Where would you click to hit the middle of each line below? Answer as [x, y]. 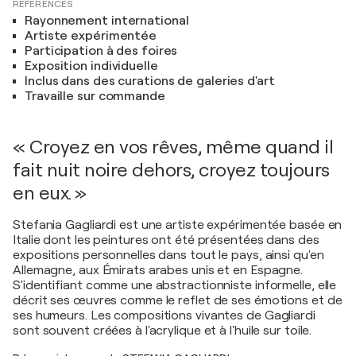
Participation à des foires [101, 51]
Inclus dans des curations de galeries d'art [150, 81]
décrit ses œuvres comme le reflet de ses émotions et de [178, 300]
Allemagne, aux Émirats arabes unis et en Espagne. [158, 270]
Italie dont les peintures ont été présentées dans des [166, 240]
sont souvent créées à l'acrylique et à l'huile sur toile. [163, 331]
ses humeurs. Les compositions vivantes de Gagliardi [164, 315]
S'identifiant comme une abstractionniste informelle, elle [175, 285]
